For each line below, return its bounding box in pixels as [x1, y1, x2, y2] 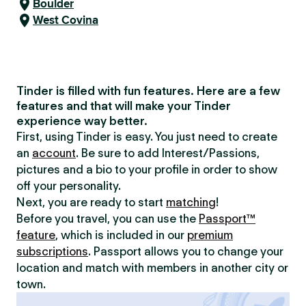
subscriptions [16, 245, 88, 258]
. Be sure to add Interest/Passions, [76, 146, 260, 160]
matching [166, 195, 216, 209]
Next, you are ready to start [16, 195, 166, 209]
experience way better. [16, 114, 148, 128]
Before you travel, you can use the [16, 212, 199, 225]
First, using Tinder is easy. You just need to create [16, 130, 277, 143]
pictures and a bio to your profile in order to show [16, 163, 277, 176]
